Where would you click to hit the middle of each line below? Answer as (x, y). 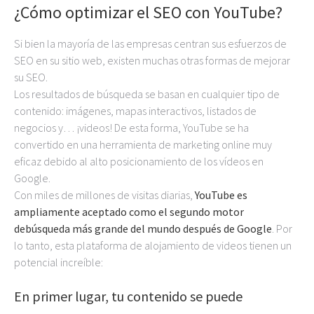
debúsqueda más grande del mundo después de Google (143, 228)
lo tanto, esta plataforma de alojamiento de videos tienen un (153, 245)
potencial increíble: (59, 262)
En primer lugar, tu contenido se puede (128, 296)
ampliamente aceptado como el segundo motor (129, 212)
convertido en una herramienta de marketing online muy (143, 144)
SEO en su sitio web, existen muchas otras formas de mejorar (152, 60)
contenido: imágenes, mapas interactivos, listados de (135, 111)
